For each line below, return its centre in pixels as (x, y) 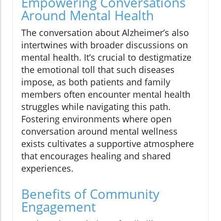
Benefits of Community (90, 194)
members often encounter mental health (106, 94)
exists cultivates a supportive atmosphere (108, 143)
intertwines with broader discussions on (105, 45)
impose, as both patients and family (96, 82)
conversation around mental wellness (99, 131)
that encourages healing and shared (96, 156)
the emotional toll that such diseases (98, 69)
